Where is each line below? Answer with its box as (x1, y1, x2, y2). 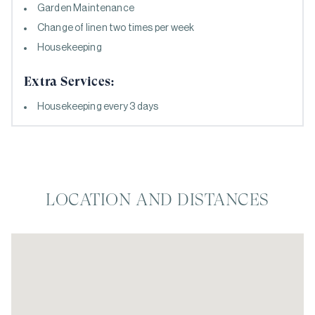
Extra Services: (24, 74, 115, 89)
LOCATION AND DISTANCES (46, 190, 269, 210)
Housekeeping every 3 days (37, 102, 159, 112)
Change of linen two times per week (37, 23, 195, 33)
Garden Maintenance (37, 4, 134, 13)
